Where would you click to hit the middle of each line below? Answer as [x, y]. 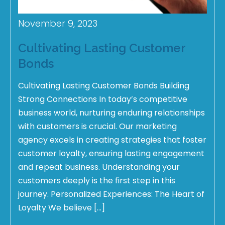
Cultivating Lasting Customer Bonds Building [104, 86]
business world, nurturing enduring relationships [111, 113]
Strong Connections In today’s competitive [103, 99]
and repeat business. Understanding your [99, 167]
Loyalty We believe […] [62, 208]
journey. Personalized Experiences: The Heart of [111, 194]
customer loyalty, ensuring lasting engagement [111, 154]
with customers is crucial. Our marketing [97, 127]
